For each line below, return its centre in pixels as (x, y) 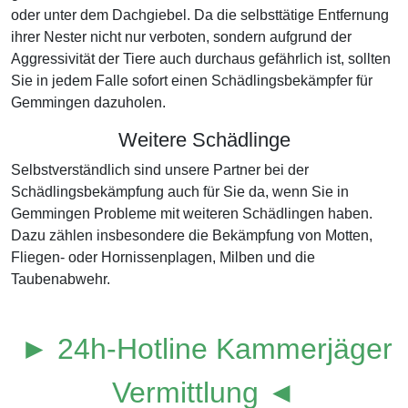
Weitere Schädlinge (204, 140)
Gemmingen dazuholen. (88, 102)
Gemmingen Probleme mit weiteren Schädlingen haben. (192, 214)
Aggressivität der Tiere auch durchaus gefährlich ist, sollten (201, 59)
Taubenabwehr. (61, 279)
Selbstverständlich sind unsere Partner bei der (160, 170)
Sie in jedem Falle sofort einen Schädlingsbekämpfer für (192, 81)
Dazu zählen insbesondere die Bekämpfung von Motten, (192, 235)
